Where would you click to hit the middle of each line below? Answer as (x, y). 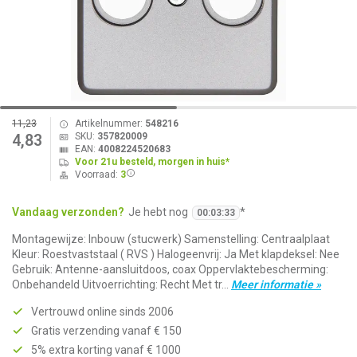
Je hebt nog (158, 212)
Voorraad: (97, 175)
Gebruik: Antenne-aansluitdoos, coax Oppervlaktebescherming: (170, 269)
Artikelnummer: (110, 124)
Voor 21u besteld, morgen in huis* (152, 162)
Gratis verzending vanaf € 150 (106, 331)
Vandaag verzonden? (68, 212)
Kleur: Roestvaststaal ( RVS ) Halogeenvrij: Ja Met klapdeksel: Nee (176, 254)
